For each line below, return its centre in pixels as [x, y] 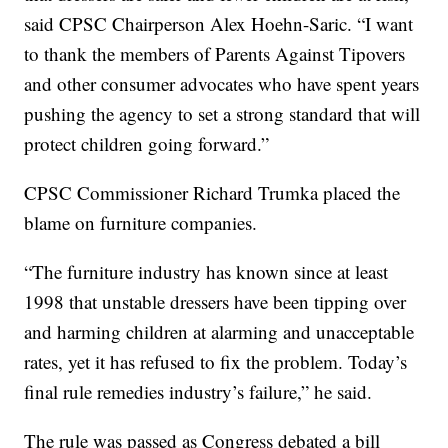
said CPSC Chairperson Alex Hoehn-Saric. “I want [219, 24]
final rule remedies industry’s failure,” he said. [198, 392]
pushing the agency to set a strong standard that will [222, 114]
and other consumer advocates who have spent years [222, 84]
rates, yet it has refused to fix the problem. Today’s [216, 362]
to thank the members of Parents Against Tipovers [215, 54]
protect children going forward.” [147, 144]
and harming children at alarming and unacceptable [219, 332]
